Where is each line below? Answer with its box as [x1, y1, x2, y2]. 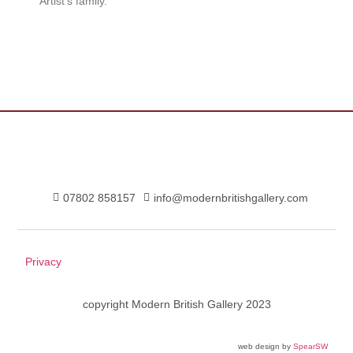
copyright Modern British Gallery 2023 [82, 297, 271, 310]
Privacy [25, 255, 62, 268]
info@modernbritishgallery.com [153, 191, 308, 204]
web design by [237, 342, 293, 351]
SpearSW [292, 342, 328, 351]
